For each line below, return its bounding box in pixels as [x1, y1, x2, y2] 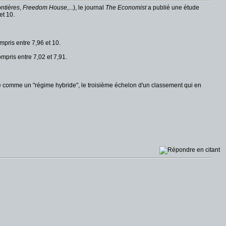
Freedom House [23, 4, 67, 11]
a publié [146, 4, 172, 11]
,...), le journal [67, 4, 105, 11]
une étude [172, 4, 199, 11]
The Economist [105, 4, 146, 11]
